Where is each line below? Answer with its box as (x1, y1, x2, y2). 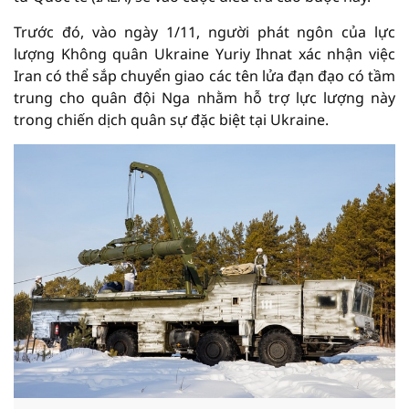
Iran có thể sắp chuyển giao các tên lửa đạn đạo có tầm (14, 66, 395, 86)
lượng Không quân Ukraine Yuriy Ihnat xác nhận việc (14, 44, 395, 64)
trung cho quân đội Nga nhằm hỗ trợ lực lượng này (14, 88, 395, 108)
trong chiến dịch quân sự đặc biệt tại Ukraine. (14, 110, 329, 130)
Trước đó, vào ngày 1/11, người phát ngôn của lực (14, 22, 395, 42)
